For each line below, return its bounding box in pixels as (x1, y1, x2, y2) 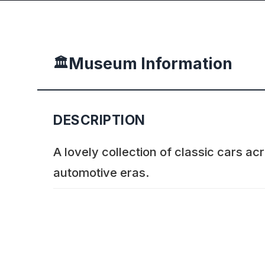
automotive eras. (53, 165, 150, 180)
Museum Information (69, 53, 232, 73)
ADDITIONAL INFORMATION (53, 237, 238, 253)
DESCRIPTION (53, 111, 146, 128)
